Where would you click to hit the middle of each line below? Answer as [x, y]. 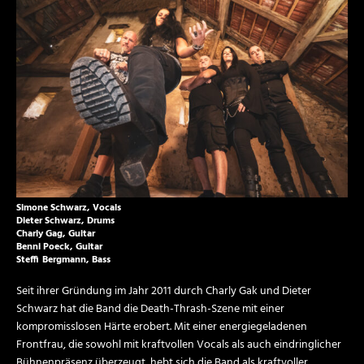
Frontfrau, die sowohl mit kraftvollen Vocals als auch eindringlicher [179, 345]
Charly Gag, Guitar [56, 234]
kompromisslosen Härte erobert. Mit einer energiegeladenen [162, 327]
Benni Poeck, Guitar [59, 247]
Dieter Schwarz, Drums [65, 221]
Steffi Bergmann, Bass [63, 260]
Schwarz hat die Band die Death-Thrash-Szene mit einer [150, 310]
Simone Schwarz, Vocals [69, 208]
